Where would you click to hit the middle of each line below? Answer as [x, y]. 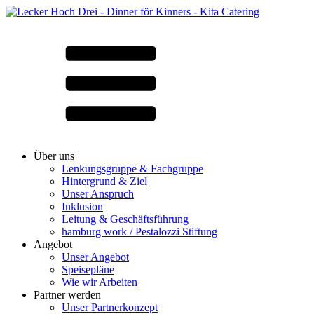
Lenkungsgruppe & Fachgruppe [132, 169]
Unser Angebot [95, 257]
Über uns [54, 156]
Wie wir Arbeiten [100, 282]
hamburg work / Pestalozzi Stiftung [139, 232]
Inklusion [82, 206]
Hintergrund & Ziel [104, 181]
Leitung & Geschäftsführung [125, 219]
